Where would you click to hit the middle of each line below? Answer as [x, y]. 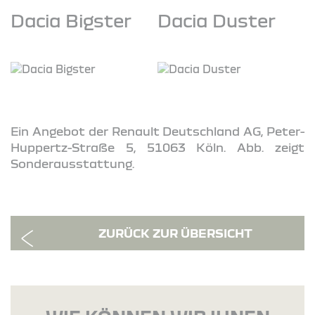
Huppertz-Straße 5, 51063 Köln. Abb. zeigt [157, 147]
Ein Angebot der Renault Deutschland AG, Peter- [157, 131]
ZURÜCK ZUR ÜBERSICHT [175, 233]
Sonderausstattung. [72, 163]
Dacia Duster [217, 20]
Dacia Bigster [71, 20]
